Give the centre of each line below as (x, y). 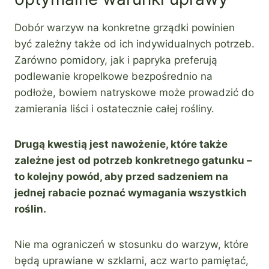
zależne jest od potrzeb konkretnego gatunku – (133, 160)
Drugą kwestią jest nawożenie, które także (121, 144)
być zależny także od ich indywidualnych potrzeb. (134, 44)
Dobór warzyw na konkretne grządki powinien (125, 27)
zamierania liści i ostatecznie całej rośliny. (114, 108)
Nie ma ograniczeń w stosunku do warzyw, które (131, 244)
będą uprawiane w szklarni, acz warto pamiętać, (131, 260)
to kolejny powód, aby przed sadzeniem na (121, 176)
